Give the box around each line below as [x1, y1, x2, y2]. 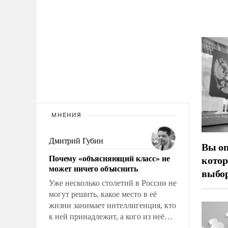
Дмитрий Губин [49, 136, 103, 145]
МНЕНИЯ [51, 111, 81, 119]
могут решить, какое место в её [49, 189, 157, 198]
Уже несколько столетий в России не [49, 178, 177, 187]
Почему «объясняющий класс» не [49, 152, 170, 164]
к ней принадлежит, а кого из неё [49, 212, 164, 221]
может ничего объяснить [49, 162, 138, 174]
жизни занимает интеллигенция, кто [49, 201, 176, 210]
